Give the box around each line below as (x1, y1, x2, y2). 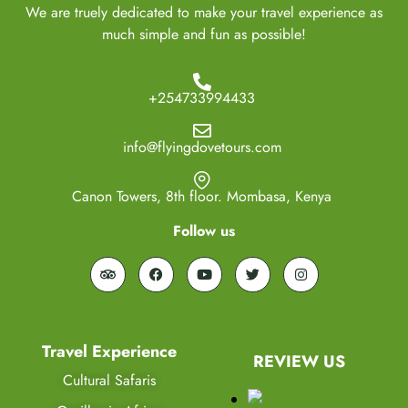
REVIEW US (253, 350, 345, 374)
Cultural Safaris (62, 370, 156, 392)
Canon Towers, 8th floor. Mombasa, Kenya (72, 186, 331, 208)
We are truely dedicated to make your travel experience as (25, 2, 382, 24)
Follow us (173, 220, 235, 242)
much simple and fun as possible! (102, 24, 306, 46)
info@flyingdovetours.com (122, 137, 281, 158)
